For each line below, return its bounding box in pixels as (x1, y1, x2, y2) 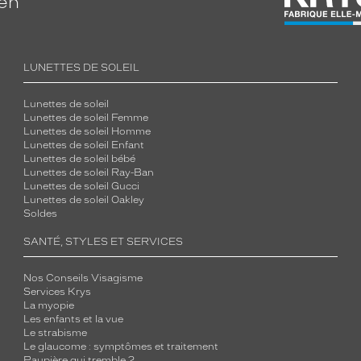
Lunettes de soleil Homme (23, 126, 151, 137)
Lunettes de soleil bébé (23, 153, 136, 164)
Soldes (23, 208, 58, 219)
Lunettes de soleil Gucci (23, 180, 140, 192)
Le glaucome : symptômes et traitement (23, 341, 219, 352)
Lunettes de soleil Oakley (23, 194, 145, 205)
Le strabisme (23, 327, 88, 338)
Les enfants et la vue (23, 313, 124, 325)
